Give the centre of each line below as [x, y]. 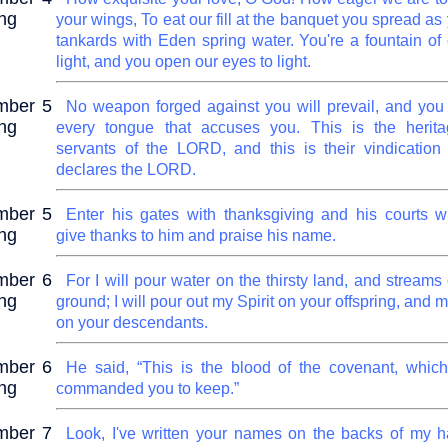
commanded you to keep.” [147, 388]
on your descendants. [132, 322]
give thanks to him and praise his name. [196, 235]
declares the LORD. [126, 169]
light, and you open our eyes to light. [183, 61]
